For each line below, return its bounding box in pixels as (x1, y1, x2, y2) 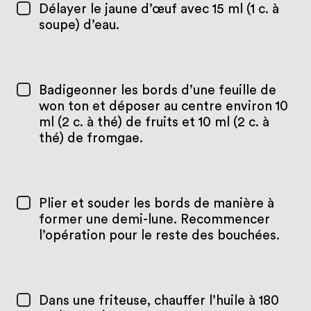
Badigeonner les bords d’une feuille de (38, 84, 276, 98)
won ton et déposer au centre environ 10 (38, 100, 288, 114)
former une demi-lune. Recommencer (38, 212, 270, 226)
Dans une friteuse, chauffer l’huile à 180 (38, 294, 279, 308)
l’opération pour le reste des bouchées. (38, 228, 280, 242)
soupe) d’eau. (38, 19, 119, 33)
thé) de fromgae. (38, 132, 143, 146)
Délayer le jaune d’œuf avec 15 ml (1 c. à (38, 3, 279, 17)
